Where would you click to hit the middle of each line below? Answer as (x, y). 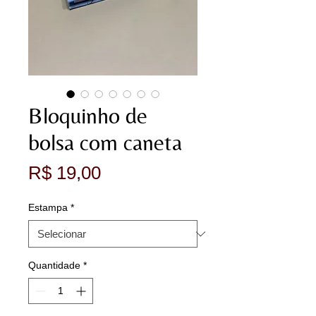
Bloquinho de (88, 115)
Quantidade (54, 265)
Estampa (48, 207)
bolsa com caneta (105, 142)
